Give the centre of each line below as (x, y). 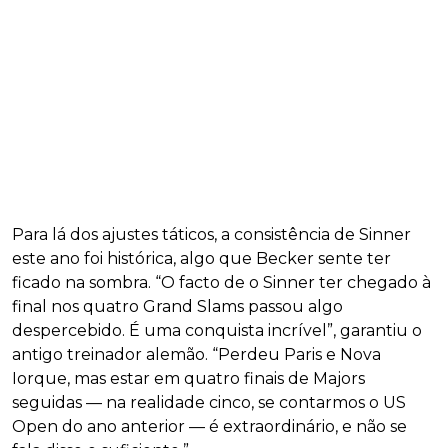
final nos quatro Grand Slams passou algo (177, 306)
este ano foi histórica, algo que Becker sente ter (201, 258)
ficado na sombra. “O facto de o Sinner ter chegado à (221, 282)
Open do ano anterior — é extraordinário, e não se (209, 426)
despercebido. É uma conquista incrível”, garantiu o (217, 330)
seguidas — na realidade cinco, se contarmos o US (209, 402)
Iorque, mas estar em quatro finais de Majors (188, 378)
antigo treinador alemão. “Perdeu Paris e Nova (196, 354)
